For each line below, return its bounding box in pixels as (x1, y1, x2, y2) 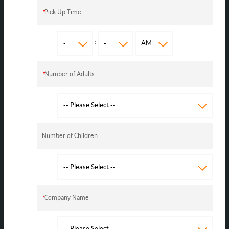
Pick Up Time (44, 7, 81, 16)
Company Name (44, 193, 89, 202)
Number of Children (41, 131, 98, 140)
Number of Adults (44, 69, 95, 78)
